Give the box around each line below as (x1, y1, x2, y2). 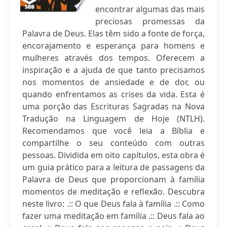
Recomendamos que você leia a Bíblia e (22, 125, 205, 136)
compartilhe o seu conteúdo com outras (22, 137, 205, 148)
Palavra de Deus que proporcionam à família (22, 174, 205, 185)
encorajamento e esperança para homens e (22, 40, 205, 51)
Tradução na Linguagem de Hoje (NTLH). (22, 113, 205, 124)
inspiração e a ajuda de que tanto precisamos (22, 64, 205, 75)
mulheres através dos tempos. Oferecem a (22, 52, 205, 63)
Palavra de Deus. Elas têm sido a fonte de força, (22, 28, 205, 39)
